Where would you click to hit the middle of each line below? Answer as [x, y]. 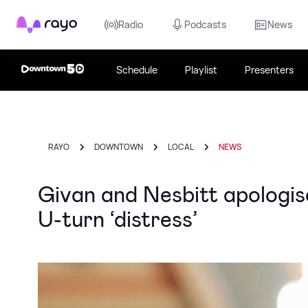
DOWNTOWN [119, 147]
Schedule [137, 70]
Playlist [201, 70]
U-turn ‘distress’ [118, 219]
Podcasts [205, 24]
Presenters [269, 70]
